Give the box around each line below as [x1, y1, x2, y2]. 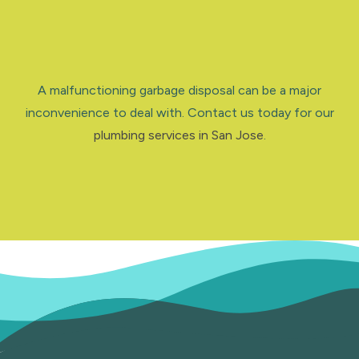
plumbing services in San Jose [93, 127, 264, 143]
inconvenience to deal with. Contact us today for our [25, 105, 334, 120]
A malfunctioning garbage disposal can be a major [38, 83, 321, 98]
